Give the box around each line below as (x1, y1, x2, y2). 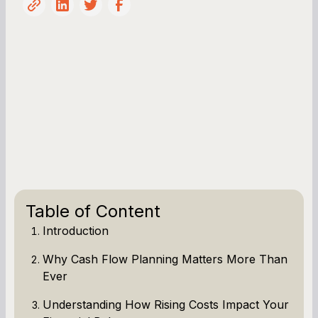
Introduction (43, 223, 109, 238)
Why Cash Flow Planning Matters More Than (43, 251, 287, 266)
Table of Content (26, 200, 160, 221)
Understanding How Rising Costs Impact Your (43, 297, 289, 312)
